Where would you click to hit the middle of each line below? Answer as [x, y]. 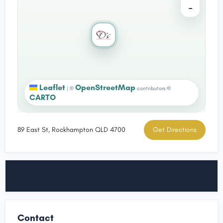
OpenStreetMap [105, 87]
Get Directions [175, 129]
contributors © [153, 88]
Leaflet [51, 87]
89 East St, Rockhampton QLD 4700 [71, 129]
